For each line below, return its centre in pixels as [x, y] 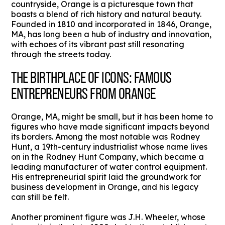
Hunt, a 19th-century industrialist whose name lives [109, 147]
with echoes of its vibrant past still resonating [98, 44]
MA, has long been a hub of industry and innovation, [111, 34]
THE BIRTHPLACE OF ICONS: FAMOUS [91, 78]
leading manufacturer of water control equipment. [109, 167]
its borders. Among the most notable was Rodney [106, 137]
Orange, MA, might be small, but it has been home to [112, 117]
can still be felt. [40, 197]
